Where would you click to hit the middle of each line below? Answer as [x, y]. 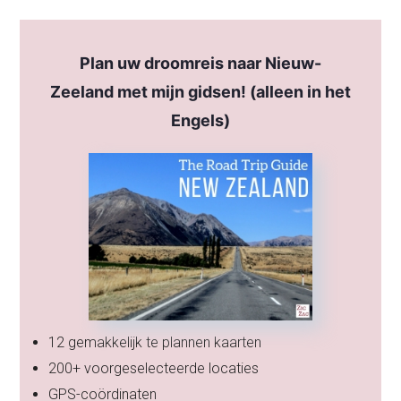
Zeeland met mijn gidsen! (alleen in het [200, 91]
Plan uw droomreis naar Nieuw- [200, 63]
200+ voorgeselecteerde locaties [154, 368]
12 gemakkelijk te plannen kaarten [155, 342]
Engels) [200, 120]
